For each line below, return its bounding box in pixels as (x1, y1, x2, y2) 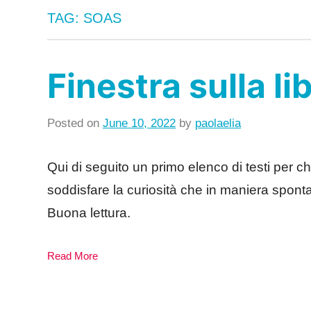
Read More (47, 250, 98, 262)
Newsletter (241, 136, 296, 150)
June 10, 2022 (103, 116, 176, 130)
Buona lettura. (47, 205, 131, 220)
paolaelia (195, 116, 241, 130)
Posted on (47, 116, 103, 130)
